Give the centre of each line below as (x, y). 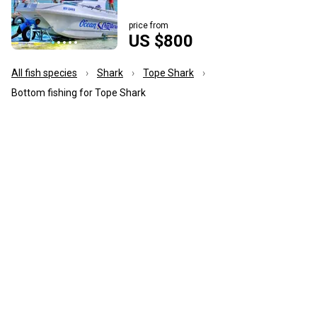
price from (149, 25)
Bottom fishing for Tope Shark (79, 92)
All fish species (44, 73)
